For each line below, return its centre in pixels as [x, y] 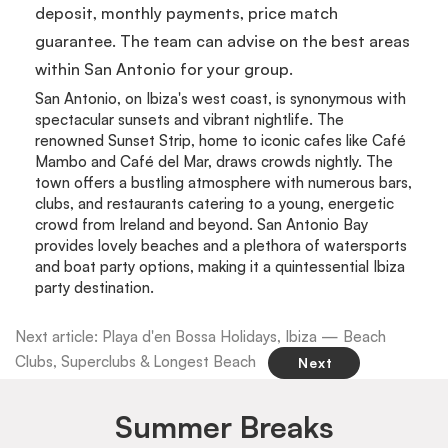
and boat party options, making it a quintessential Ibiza [220, 266]
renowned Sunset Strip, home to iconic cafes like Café [220, 140]
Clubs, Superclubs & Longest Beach [137, 361]
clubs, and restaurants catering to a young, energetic [214, 203]
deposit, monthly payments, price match [186, 12]
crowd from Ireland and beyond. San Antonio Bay [201, 224]
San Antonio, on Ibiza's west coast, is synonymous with [220, 98]
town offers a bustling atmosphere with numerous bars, [223, 182]
